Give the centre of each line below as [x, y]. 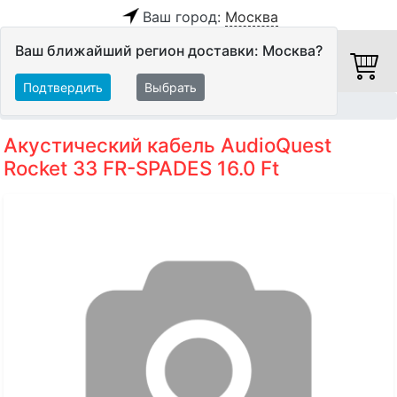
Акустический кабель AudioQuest [167, 145]
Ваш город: [183, 17]
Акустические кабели [182, 106]
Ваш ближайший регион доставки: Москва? [169, 51]
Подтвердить [63, 87]
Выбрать [171, 87]
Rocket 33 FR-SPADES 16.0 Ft [141, 168]
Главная [29, 106]
